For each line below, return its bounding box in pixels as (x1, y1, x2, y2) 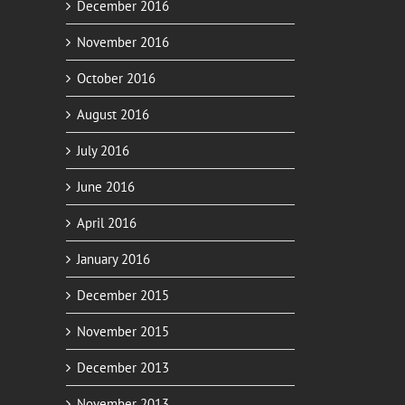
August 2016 (77, 105, 149, 123)
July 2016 (77, 141, 129, 159)
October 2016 (77, 69, 155, 87)
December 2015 (77, 286, 169, 304)
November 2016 (77, 33, 169, 51)
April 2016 (77, 213, 137, 231)
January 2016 (77, 250, 150, 268)
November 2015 (77, 322, 169, 340)
